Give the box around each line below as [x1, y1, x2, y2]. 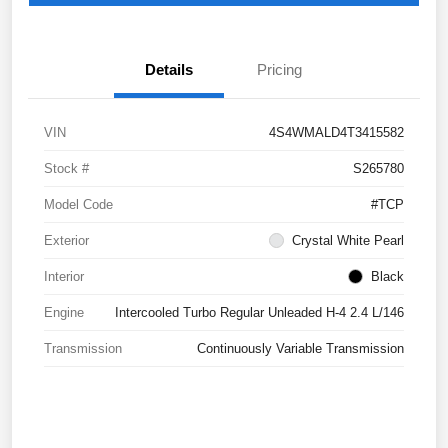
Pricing [256, 60, 302, 78]
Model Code [44, 196, 113, 212]
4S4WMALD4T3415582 [269, 124, 404, 140]
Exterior [44, 232, 89, 248]
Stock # [44, 160, 89, 176]
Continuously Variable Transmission [197, 340, 404, 356]
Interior [44, 268, 84, 284]
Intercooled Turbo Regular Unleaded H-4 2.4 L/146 [115, 304, 404, 320]
